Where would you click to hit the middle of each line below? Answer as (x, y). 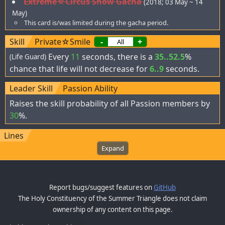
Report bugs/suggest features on (101, 187)
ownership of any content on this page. (113, 209)
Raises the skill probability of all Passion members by (110, 104)
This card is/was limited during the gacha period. (96, 23)
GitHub (165, 187)
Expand (113, 148)
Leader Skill (31, 89)
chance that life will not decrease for (80, 69)
